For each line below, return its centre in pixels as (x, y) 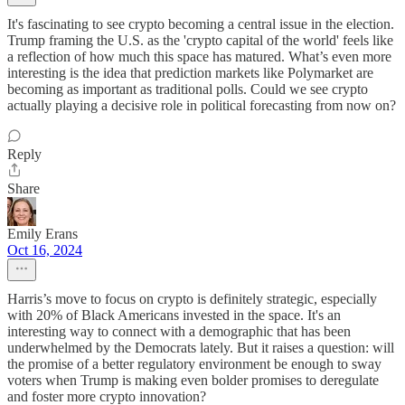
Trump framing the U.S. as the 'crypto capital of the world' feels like (200, 40)
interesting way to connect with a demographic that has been (179, 331)
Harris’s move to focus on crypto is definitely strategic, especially (192, 299)
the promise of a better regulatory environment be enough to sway (194, 364)
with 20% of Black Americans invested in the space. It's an (174, 315)
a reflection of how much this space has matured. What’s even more (199, 57)
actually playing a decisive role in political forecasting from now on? (202, 105)
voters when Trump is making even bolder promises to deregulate (193, 380)
